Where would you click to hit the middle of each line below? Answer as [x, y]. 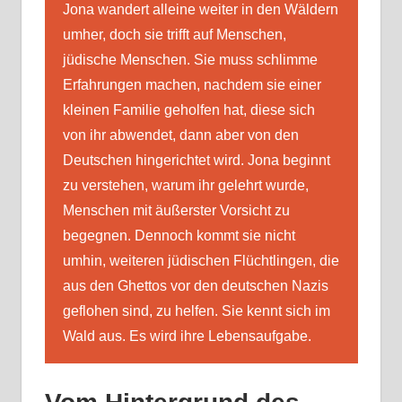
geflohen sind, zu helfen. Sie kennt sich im [196, 311]
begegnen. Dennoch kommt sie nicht [179, 236]
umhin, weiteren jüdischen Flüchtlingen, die [201, 261]
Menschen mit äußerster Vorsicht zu [176, 211]
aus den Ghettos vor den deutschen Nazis [195, 286]
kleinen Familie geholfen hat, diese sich [188, 110]
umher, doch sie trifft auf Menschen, [174, 35]
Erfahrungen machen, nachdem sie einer [192, 85]
